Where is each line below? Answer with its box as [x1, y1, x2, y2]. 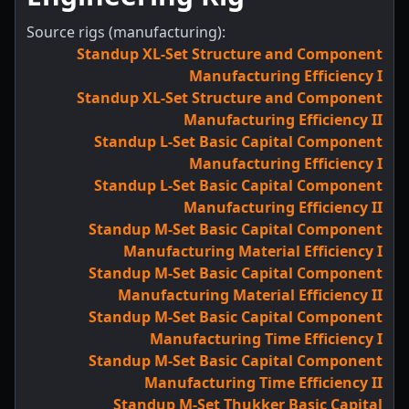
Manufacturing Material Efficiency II [118, 285, 383, 305]
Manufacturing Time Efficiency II [144, 372, 383, 393]
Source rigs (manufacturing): [26, 22, 225, 42]
